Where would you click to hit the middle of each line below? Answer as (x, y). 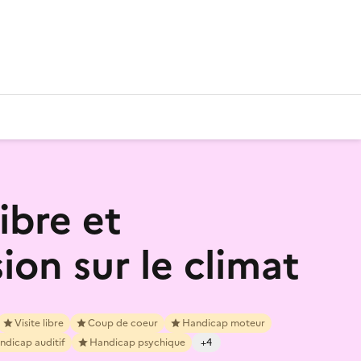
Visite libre (39, 323)
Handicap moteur (224, 323)
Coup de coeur (123, 323)
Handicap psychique (137, 342)
